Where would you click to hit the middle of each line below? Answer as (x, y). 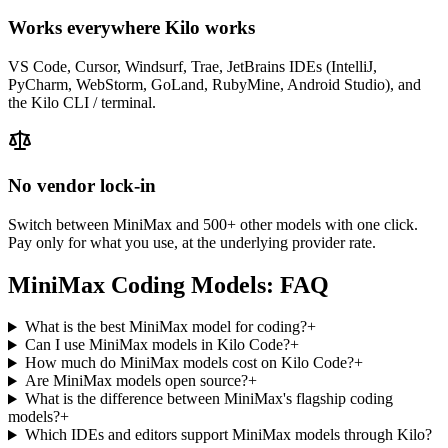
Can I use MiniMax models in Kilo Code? (157, 345)
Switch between (60, 224)
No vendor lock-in (82, 185)
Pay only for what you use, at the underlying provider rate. (192, 242)
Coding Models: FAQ (217, 284)
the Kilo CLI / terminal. (82, 103)
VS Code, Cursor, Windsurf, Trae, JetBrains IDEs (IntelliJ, (192, 67)
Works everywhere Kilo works (131, 28)
